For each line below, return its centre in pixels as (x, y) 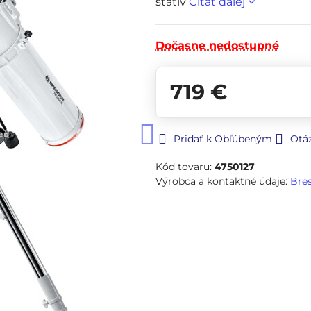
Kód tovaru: (185, 167)
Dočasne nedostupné (217, 45)
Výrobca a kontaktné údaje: (223, 181)
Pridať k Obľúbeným (223, 139)
